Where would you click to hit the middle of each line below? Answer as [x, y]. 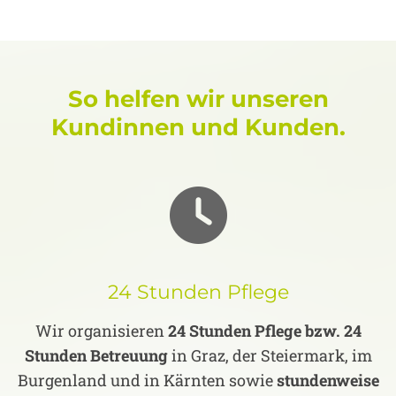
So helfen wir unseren [198, 99]
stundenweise [327, 381]
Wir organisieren [101, 331]
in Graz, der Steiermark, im [270, 356]
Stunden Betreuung [96, 356]
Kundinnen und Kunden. [198, 128]
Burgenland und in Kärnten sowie [147, 381]
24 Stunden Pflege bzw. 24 [264, 331]
